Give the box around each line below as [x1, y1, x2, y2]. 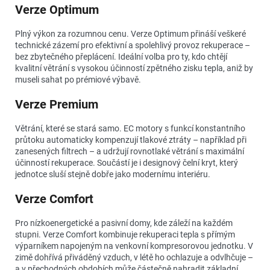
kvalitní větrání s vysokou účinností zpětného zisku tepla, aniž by [15, 63, 253, 73]
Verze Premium [15, 96, 98, 111]
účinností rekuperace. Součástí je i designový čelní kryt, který [15, 157, 238, 168]
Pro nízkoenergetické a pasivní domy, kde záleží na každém [15, 218, 233, 228]
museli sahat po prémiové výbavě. [15, 74, 141, 84]
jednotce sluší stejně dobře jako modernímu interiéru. [15, 169, 210, 179]
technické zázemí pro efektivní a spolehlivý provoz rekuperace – [15, 40, 250, 50]
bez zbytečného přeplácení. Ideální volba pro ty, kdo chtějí [15, 51, 227, 61]
